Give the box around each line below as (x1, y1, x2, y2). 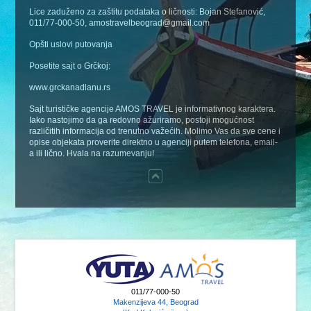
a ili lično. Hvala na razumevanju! (29, 149, 155, 158)
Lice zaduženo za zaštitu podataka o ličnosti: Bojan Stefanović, (29, 7, 266, 17)
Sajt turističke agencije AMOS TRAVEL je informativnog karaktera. (29, 104, 276, 114)
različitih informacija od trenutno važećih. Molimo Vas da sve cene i (29, 126, 281, 136)
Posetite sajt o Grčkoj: (29, 61, 111, 71)
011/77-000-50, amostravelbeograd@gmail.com (29, 18, 210, 28)
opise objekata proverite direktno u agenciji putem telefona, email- (29, 137, 278, 147)
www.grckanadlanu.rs (29, 83, 111, 92)
